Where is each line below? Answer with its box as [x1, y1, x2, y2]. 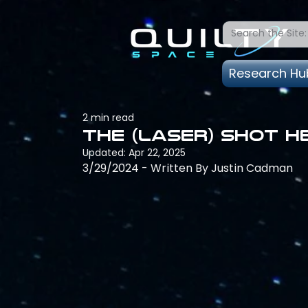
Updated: [82, 146, 129, 159]
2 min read [82, 111, 134, 124]
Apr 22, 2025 [129, 146, 186, 159]
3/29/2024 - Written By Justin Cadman [82, 160, 293, 176]
